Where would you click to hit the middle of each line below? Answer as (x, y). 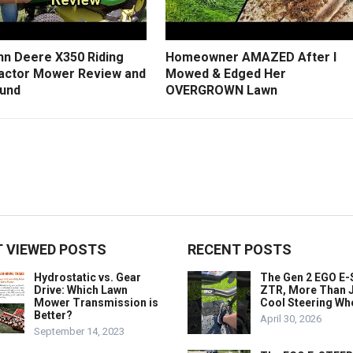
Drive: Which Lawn (81, 290)
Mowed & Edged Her (226, 73)
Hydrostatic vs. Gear (87, 277)
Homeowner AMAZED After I (251, 57)
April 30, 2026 (291, 318)
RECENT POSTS (240, 249)
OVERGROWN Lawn (221, 90)
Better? (53, 315)
